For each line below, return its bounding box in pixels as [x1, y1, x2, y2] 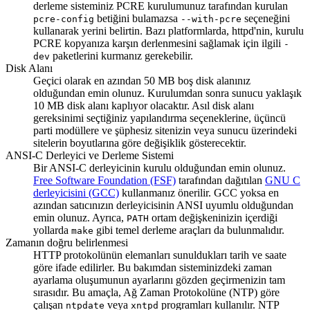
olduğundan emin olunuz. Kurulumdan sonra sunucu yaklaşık [33, 86, 302, 99]
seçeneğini [241, 12, 290, 24]
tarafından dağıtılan [176, 174, 265, 186]
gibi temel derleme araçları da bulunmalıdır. [93, 224, 284, 236]
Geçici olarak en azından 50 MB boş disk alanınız [33, 74, 250, 86]
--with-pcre [181, 13, 241, 24]
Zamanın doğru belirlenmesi [6, 236, 128, 248]
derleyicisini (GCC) [33, 186, 119, 199]
